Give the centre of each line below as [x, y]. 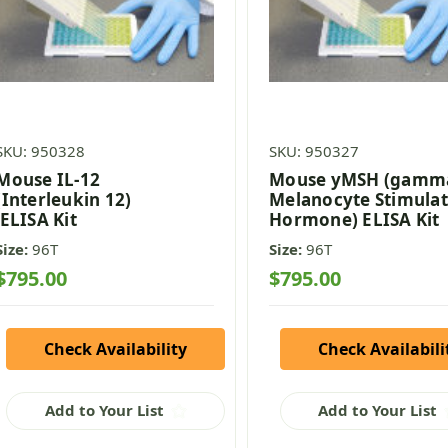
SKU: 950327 [314, 151]
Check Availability [116, 348]
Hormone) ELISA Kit [354, 220]
